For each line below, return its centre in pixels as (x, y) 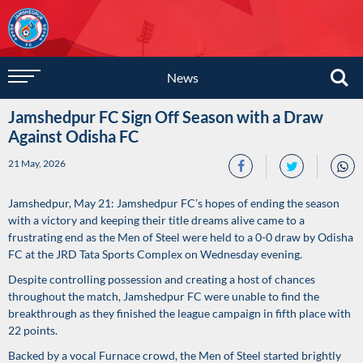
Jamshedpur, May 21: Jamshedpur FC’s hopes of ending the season (174, 203)
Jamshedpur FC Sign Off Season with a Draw (166, 117)
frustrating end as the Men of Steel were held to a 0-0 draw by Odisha (181, 237)
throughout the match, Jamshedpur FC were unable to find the (164, 296)
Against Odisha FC (73, 136)
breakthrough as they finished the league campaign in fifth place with (179, 313)
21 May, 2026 (37, 163)
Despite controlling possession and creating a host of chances (162, 279)
